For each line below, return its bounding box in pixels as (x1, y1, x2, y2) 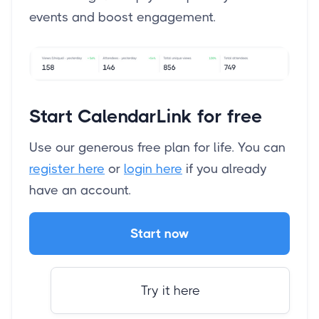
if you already (182, 162, 267, 177)
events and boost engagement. (29, 10, 216, 25)
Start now (130, 226, 189, 241)
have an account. (29, 183, 131, 198)
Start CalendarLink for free (29, 105, 263, 127)
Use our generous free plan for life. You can (29, 140, 286, 155)
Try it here (140, 283, 200, 298)
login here (124, 162, 182, 177)
